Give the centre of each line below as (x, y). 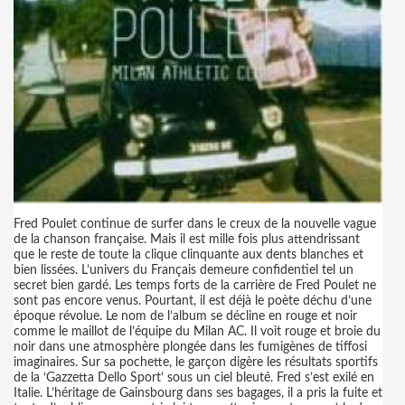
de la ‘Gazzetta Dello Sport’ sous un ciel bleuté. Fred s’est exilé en (194, 378)
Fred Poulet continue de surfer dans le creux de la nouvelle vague (195, 224)
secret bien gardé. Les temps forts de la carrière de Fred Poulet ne (195, 286)
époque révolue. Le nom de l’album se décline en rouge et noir (185, 316)
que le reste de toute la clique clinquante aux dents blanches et (188, 255)
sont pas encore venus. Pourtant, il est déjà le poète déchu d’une (193, 301)
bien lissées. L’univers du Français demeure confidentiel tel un (184, 270)
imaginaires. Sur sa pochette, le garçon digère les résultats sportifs (196, 363)
